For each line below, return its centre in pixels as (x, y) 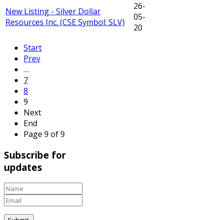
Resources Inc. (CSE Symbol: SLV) (65, 22)
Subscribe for (35, 155)
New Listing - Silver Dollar (53, 12)
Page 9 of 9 (44, 134)
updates (23, 167)
